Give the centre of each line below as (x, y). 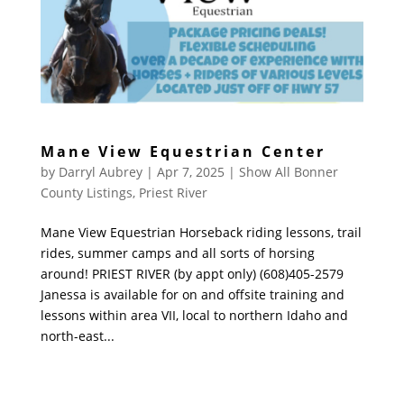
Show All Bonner (288, 172)
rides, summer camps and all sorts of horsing (177, 253)
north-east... (77, 336)
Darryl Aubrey (100, 172)
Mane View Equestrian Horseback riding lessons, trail (201, 233)
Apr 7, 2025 (190, 172)
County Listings (86, 193)
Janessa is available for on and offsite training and (192, 295)
